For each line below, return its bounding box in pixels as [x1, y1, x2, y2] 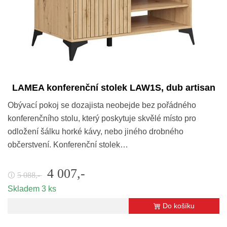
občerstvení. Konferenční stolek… [8, 140, 128, 149]
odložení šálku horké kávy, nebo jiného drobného [8, 127, 183, 136]
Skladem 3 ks [8, 184, 56, 194]
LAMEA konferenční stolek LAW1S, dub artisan [12, 83, 215, 93]
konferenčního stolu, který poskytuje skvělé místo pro [8, 114, 196, 123]
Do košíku [163, 202, 195, 210]
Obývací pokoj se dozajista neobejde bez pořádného [8, 101, 196, 110]
